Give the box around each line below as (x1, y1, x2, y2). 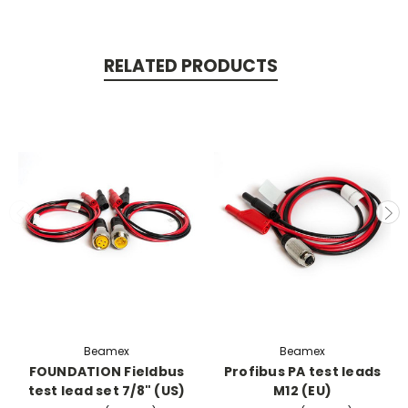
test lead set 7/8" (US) (27, 381, 186, 400)
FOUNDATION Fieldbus (28, 362, 185, 381)
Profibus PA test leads (223, 362, 382, 381)
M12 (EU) (273, 381, 331, 400)
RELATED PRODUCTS (103, 53, 278, 78)
